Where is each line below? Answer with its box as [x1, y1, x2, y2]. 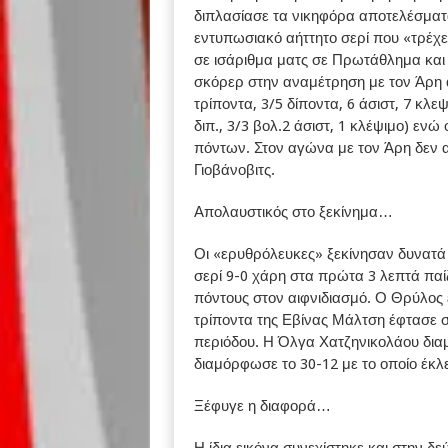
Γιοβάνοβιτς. [193, 161, 275, 179]
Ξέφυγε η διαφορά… [193, 397, 331, 415]
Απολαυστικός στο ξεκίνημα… [193, 203, 393, 221]
